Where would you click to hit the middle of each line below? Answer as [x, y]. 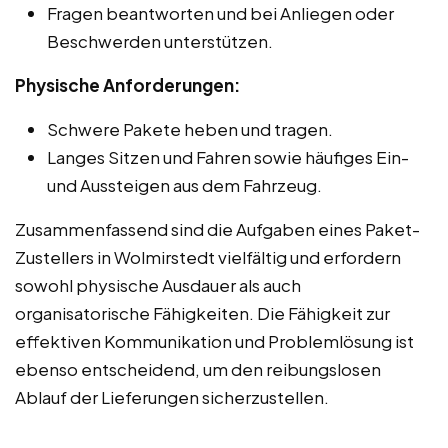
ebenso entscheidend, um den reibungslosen [198, 368]
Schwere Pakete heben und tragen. [190, 128]
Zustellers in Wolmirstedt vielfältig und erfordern [208, 256]
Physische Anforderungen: [127, 84]
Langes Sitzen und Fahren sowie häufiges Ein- [228, 156]
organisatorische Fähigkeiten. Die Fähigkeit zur [202, 312]
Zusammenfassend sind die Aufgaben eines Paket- [217, 228]
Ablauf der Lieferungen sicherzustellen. [172, 396]
